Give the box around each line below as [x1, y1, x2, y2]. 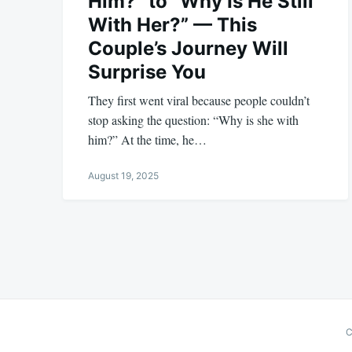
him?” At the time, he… [88, 130, 207, 148]
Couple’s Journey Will [88, 36, 288, 60]
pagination [62, 246, 151, 267]
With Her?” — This [88, 13, 257, 36]
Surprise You [88, 60, 206, 83]
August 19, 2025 [88, 169, 159, 181]
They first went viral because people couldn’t [88, 91, 310, 108]
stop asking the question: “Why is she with [88, 111, 299, 128]
